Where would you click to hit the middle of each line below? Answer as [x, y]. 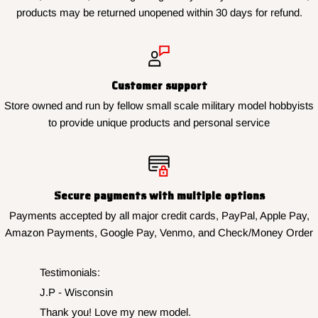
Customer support [159, 86]
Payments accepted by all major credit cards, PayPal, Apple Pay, [159, 216]
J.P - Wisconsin [76, 292]
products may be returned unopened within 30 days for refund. [159, 13]
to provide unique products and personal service [159, 123]
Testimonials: [70, 273]
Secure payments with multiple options [159, 196]
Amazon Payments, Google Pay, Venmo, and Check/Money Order [159, 233]
